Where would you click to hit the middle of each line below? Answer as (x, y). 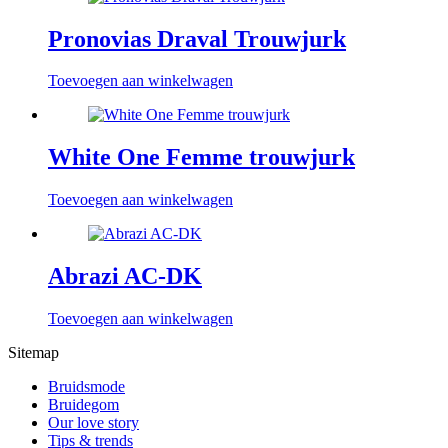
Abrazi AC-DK (125, 276)
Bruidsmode (86, 387)
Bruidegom (83, 405)
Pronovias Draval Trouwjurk (197, 38)
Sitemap (33, 353)
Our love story (93, 423)
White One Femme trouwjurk (201, 157)
